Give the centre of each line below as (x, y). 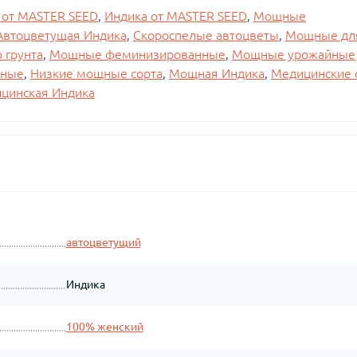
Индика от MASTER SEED (176, 16)
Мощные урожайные (294, 54)
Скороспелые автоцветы (206, 35)
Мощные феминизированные (137, 54)
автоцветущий (103, 242)
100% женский (104, 327)
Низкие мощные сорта (96, 73)
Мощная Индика (217, 73)
